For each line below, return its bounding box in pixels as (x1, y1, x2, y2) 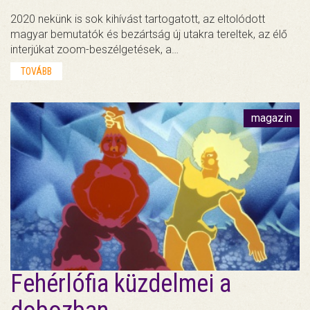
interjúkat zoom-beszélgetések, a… (10, 43, 179, 57)
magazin (251, 111, 292, 125)
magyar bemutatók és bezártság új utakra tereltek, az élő (10, 28, 287, 42)
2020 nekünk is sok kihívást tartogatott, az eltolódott (10, 12, 265, 26)
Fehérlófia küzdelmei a (10, 269, 231, 299)
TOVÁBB (21, 66, 52, 77)
